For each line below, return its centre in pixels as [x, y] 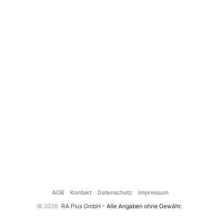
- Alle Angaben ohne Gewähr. [141, 206]
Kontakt [81, 193]
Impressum [154, 193]
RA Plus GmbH [81, 206]
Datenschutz [115, 193]
